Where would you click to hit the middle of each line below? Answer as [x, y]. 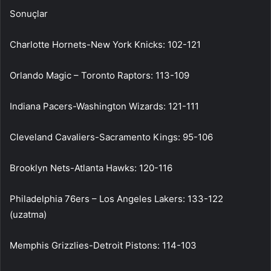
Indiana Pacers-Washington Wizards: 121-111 [104, 106]
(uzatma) [28, 214]
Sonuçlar [29, 13]
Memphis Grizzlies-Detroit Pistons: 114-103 [103, 245]
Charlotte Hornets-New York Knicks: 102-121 [105, 44]
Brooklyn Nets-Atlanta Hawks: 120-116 [91, 168]
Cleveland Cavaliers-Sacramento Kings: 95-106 [111, 137]
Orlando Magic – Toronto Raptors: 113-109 [100, 75]
